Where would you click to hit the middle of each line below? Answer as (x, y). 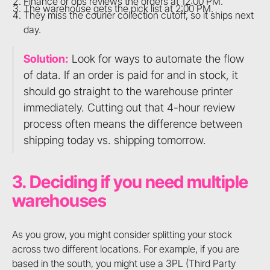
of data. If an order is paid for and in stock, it (130, 74)
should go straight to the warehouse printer (128, 91)
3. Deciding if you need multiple (130, 182)
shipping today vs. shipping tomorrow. (115, 140)
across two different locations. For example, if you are (125, 249)
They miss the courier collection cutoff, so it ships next (139, 15)
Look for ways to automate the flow (156, 58)
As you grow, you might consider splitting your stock (122, 234)
